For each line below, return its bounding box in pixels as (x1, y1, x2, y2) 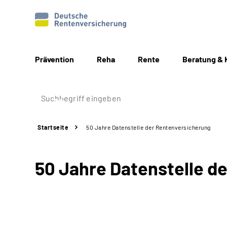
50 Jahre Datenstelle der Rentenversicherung (86, 124, 211, 131)
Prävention (35, 54, 74, 64)
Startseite (37, 124, 68, 131)
